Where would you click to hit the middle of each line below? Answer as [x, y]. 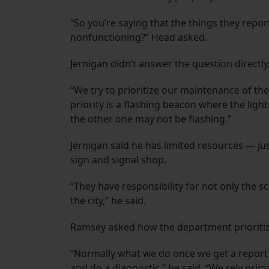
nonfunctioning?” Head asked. [139, 38]
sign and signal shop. [118, 160]
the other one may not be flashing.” [151, 119]
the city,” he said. [108, 201]
